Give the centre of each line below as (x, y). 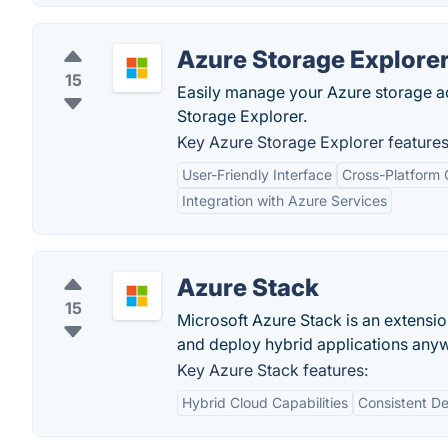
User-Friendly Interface (257, 174)
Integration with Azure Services (284, 200)
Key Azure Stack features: (272, 370)
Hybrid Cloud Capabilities (265, 402)
